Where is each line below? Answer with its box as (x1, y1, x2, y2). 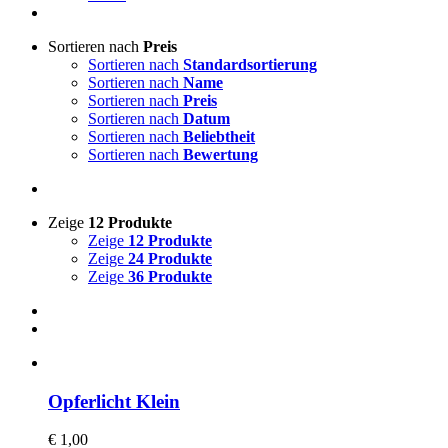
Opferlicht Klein (48, 390, 180, 412)
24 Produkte (128, 250, 212, 267)
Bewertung (183, 146, 258, 163)
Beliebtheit (183, 128, 255, 145)
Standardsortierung (183, 56, 317, 73)
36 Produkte (128, 268, 212, 285)
